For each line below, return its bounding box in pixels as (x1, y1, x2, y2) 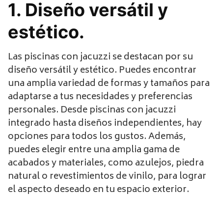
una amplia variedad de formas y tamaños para (8, 76, 210, 92)
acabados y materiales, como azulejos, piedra (8, 155, 204, 171)
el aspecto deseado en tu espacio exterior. (8, 182, 189, 198)
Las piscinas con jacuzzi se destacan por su (8, 49, 193, 65)
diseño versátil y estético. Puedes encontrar (8, 62, 196, 79)
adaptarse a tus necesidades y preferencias (8, 89, 192, 105)
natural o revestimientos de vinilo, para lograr (8, 168, 206, 185)
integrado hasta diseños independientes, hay (8, 115, 202, 132)
